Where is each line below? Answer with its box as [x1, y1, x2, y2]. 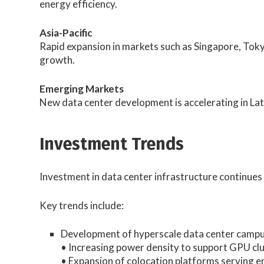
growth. [39, 54, 75, 66]
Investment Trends [39, 134, 184, 155]
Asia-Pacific [39, 27, 93, 39]
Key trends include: [39, 199, 124, 212]
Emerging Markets [39, 82, 124, 95]
